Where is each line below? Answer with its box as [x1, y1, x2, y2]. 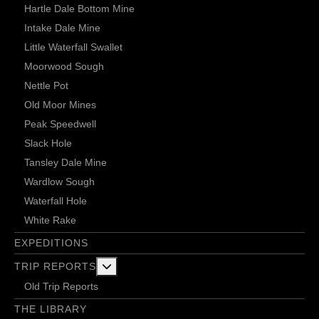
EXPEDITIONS [14, 237, 88, 249]
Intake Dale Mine [24, 22, 100, 34]
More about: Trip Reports [111, 260, 224, 272]
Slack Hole [24, 137, 72, 150]
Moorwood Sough [24, 61, 104, 73]
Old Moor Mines [24, 99, 96, 111]
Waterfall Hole [24, 195, 87, 207]
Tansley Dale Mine [24, 157, 107, 169]
